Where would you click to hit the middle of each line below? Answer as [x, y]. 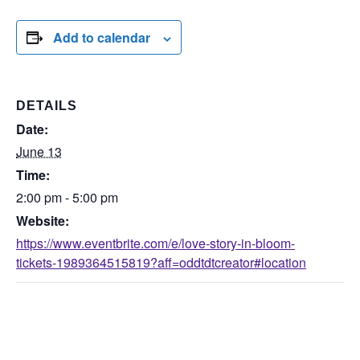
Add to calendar [102, 37]
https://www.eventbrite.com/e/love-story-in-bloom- [155, 243]
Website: [43, 221]
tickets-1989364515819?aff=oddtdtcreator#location [161, 262]
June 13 [39, 151]
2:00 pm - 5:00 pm [67, 197]
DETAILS [47, 106]
